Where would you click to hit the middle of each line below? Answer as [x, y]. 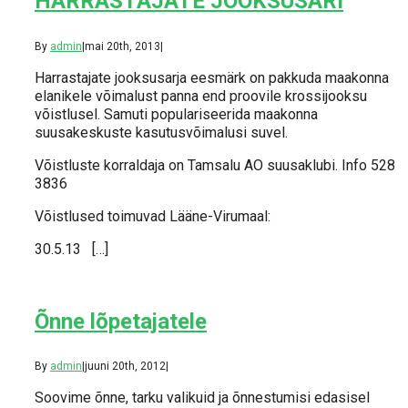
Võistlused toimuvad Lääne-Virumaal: [153, 216]
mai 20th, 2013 [122, 46]
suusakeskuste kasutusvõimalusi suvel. [161, 132]
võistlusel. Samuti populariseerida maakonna [176, 114]
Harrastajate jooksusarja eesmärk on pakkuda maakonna [212, 77]
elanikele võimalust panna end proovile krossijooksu [201, 96]
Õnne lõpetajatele [121, 321]
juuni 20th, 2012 [125, 367]
